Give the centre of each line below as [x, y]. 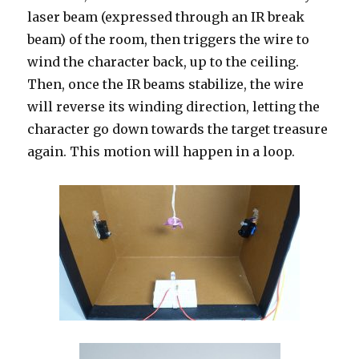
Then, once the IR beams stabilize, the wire [166, 84]
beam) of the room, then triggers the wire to [169, 39]
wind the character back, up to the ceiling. [165, 61]
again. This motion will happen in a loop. [161, 151]
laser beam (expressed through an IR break [166, 16]
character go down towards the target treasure [178, 129]
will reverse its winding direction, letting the [174, 106]
